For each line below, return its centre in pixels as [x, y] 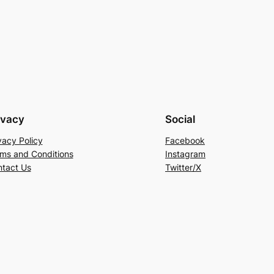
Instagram [185, 154]
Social [180, 120]
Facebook [185, 141]
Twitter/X [183, 168]
